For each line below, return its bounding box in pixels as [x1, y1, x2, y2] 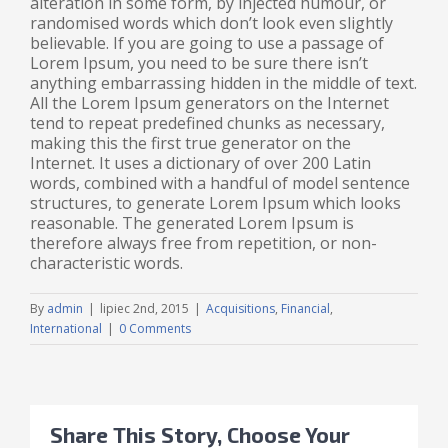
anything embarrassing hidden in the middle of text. [30, 71, 417, 94]
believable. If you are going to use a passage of [30, 31, 384, 54]
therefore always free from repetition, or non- [30, 231, 377, 254]
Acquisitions [206, 299, 275, 317]
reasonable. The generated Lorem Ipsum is [30, 211, 354, 234]
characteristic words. [30, 251, 183, 274]
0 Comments [119, 319, 191, 337]
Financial [281, 299, 330, 317]
